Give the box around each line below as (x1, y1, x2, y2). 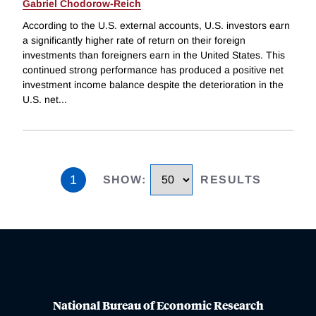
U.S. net (23, 94, 59, 106)
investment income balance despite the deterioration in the (23, 79, 284, 91)
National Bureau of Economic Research (52, 296, 264, 313)
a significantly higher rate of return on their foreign (23, 35, 245, 47)
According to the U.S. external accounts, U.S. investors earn (23, 20, 290, 32)
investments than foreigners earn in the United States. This (23, 49, 285, 61)
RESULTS (200, 174, 262, 186)
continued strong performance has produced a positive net (23, 64, 284, 76)
